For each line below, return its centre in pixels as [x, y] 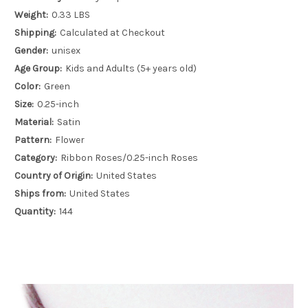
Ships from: [40, 193]
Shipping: [35, 33]
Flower [69, 140]
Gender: [31, 51]
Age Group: [38, 69]
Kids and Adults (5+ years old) [131, 69]
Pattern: [33, 140]
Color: [27, 86]
